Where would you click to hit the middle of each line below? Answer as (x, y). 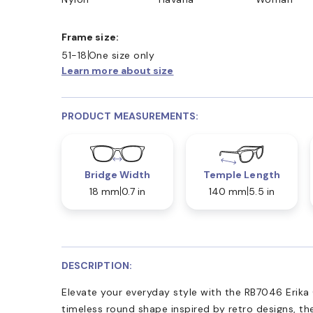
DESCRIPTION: (97, 265)
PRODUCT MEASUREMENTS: (130, 116)
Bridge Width (117, 174)
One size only (121, 55)
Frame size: (93, 37)
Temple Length (241, 174)
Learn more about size (118, 70)
